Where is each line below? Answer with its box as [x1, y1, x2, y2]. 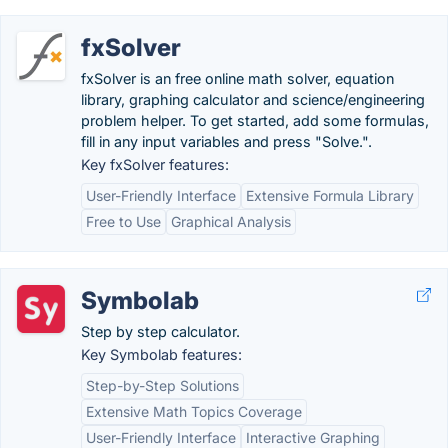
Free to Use [86, 213, 161, 230]
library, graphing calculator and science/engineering [81, 91, 425, 108]
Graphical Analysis [171, 213, 291, 230]
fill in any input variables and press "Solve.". [81, 133, 372, 150]
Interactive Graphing [246, 429, 380, 446]
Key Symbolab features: [81, 346, 242, 363]
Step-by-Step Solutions [86, 377, 239, 394]
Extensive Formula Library [246, 187, 414, 204]
